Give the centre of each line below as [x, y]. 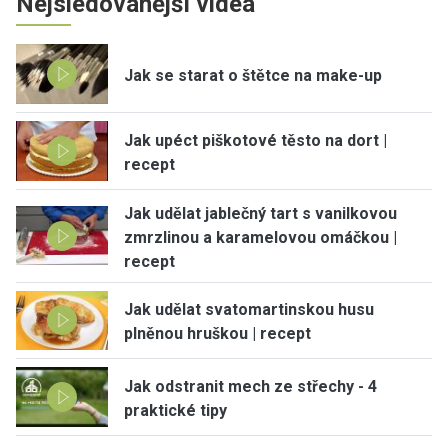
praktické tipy [175, 411]
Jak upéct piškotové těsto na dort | [255, 140]
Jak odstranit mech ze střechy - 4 [250, 387]
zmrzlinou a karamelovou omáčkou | [260, 237]
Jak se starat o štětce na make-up [253, 75]
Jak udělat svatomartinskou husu [249, 310]
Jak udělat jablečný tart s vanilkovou [260, 213]
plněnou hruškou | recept [217, 334]
